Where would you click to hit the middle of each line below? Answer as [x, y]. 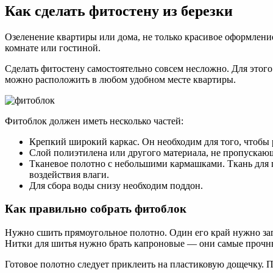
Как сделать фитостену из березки [119, 11]
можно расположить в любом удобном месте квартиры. [120, 79]
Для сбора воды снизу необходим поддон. [116, 185]
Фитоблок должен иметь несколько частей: [94, 121]
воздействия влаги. [69, 174]
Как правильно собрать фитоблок [96, 209]
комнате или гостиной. [53, 48]
